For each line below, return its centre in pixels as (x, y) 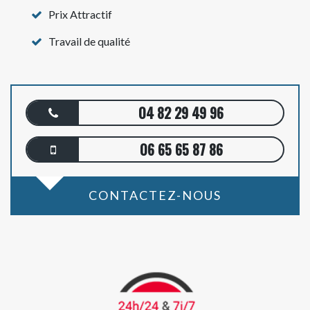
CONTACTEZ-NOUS (155, 195)
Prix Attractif (80, 14)
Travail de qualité (89, 41)
